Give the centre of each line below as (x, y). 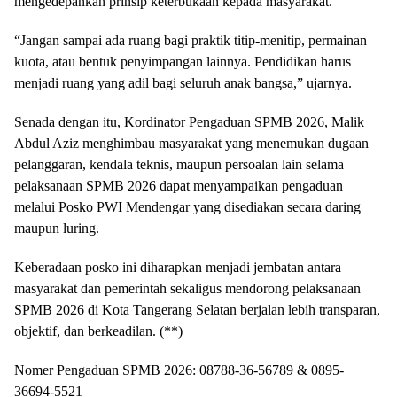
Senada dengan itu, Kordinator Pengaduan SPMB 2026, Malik (189, 122)
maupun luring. (57, 228)
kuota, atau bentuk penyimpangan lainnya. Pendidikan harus (183, 62)
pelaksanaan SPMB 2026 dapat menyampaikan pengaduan (179, 186)
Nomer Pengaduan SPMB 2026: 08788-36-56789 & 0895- (179, 370)
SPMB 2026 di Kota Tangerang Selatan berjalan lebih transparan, (197, 310)
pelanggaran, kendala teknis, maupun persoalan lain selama (179, 164)
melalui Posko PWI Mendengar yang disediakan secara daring (187, 207)
